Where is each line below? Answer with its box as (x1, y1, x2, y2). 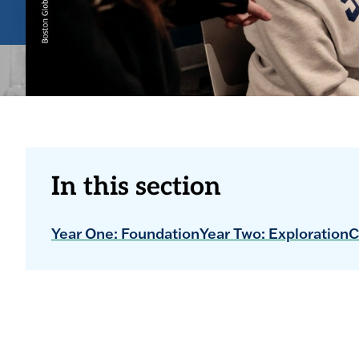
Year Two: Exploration (200, 224, 349, 244)
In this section (51, 175, 221, 202)
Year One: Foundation (51, 224, 200, 244)
